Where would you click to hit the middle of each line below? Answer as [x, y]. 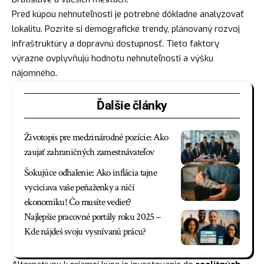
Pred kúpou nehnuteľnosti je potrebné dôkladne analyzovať [128, 14]
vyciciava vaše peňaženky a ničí [80, 188]
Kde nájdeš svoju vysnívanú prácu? [85, 232]
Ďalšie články [132, 106]
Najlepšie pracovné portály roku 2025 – [93, 217]
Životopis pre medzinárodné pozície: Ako [96, 138]
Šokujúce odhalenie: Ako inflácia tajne [91, 173]
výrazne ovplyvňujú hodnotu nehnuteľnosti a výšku [113, 59]
